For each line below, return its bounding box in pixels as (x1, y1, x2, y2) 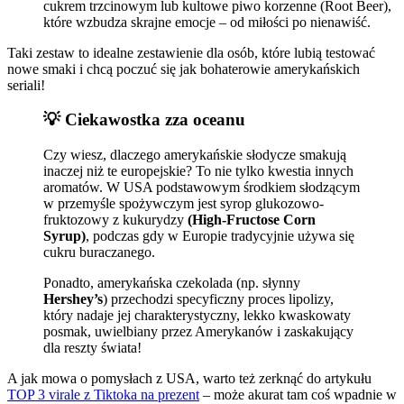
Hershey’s (43, 291, 103, 308)
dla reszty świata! (43, 340, 142, 356)
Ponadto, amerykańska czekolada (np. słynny (43, 275, 300, 291)
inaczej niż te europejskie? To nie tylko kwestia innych (43, 163, 353, 179)
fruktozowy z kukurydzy (43, 212, 188, 228)
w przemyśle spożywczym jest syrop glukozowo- (43, 196, 324, 212)
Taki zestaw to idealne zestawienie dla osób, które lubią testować (7, 44, 375, 60)
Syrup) (43, 228, 86, 244)
